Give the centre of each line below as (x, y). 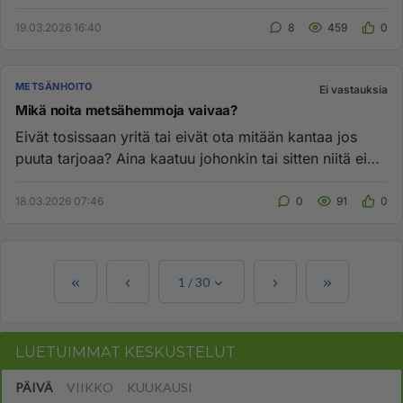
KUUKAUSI (160, 387)
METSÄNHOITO (54, 86)
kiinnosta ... (54, 180)
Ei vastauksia (354, 90)
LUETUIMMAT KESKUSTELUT (125, 352)
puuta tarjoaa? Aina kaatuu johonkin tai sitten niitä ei (191, 158)
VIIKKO (90, 387)
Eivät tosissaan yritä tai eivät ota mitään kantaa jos (186, 137)
